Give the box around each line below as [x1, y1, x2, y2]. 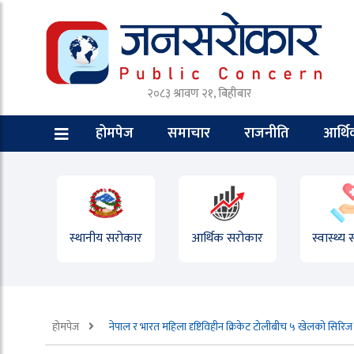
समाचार [168, 121, 210, 145]
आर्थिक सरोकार [191, 227, 264, 249]
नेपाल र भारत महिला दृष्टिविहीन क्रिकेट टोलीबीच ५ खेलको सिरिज [109, 317, 352, 336]
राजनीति [244, 121, 289, 145]
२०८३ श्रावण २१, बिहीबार [147, 83, 251, 104]
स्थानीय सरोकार [69, 227, 142, 249]
